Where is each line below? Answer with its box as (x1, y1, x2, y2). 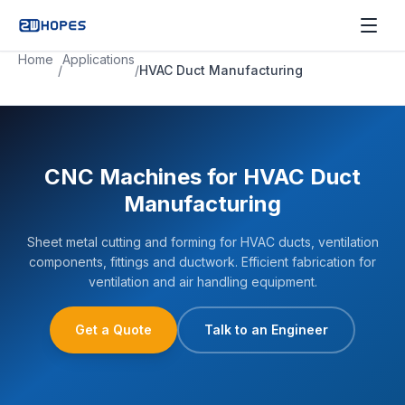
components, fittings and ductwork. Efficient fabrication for (29, 254, 376, 269)
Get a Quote (75, 322, 152, 337)
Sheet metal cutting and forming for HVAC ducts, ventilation (26, 234, 379, 250)
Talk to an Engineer (204, 322, 328, 337)
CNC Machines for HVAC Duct (44, 164, 361, 190)
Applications (62, 52, 135, 67)
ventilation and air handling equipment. (88, 274, 317, 289)
